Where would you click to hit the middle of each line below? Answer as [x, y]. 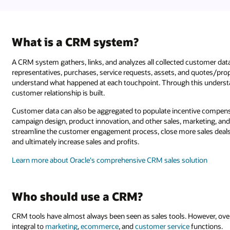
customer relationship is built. [59, 92]
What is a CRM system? [75, 42]
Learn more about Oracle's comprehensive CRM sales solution [110, 160]
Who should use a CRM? [78, 196]
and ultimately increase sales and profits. [76, 142]
